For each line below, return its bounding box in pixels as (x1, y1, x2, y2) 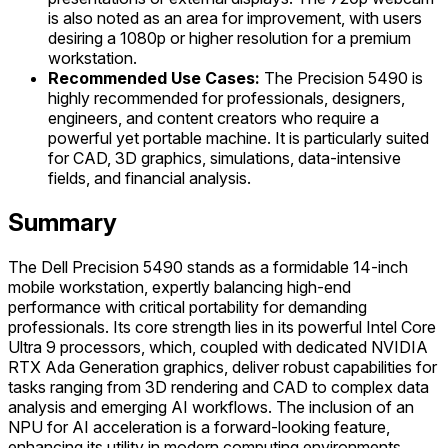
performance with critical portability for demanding (8, 296, 367, 317)
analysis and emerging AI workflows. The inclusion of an (8, 396, 414, 417)
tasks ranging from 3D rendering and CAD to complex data (8, 376, 429, 397)
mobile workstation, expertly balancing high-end (8, 276, 351, 297)
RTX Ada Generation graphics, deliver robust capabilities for (8, 356, 437, 377)
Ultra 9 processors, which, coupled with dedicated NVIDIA (8, 336, 428, 357)
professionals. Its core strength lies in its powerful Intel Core (8, 316, 436, 337)
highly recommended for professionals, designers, (48, 88, 405, 108)
